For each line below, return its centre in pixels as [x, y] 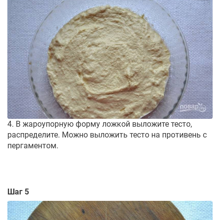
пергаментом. [33, 145]
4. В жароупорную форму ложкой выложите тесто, [100, 124]
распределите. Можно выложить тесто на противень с [107, 135]
